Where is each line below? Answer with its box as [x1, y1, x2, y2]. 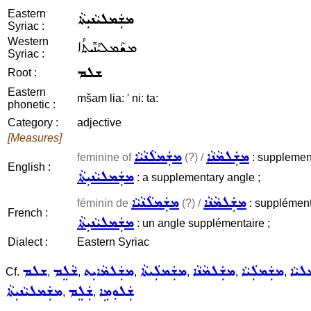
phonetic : [8, 99, 56, 110]
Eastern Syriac [77, 236, 149, 248]
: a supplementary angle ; [134, 171, 260, 183]
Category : [8, 117, 58, 128]
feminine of [77, 151, 134, 163]
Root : [8, 67, 37, 78]
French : [8, 207, 48, 219]
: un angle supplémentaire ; [134, 217, 270, 229]
